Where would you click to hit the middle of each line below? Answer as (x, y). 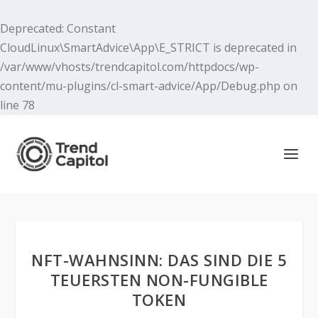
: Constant (89, 28)
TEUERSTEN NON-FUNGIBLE (159, 280)
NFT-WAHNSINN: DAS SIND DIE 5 (159, 260)
